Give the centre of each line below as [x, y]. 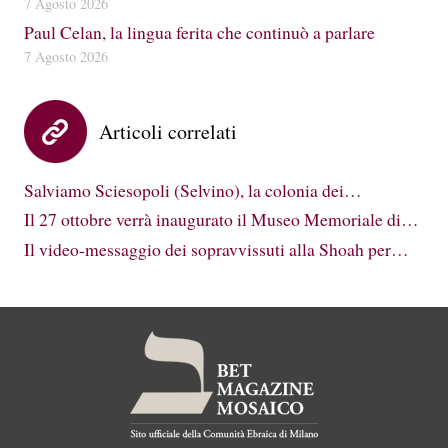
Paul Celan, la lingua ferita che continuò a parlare [199, 31]
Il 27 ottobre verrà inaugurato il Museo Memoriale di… [221, 219]
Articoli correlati [168, 131]
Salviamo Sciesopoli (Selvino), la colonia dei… [193, 189]
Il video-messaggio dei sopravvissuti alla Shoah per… [216, 248]
